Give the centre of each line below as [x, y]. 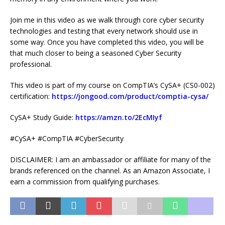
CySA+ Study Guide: [43, 118]
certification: [31, 96]
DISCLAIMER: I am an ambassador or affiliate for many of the [110, 160]
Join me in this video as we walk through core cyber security [107, 20]
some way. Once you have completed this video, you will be [107, 42]
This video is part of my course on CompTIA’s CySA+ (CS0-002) [113, 85]
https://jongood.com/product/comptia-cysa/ [130, 96]
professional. [31, 64]
